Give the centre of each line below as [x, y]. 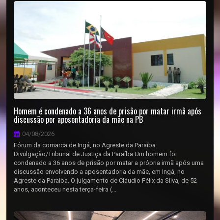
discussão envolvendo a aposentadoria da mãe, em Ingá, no [99, 172]
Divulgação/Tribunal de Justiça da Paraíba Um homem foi [96, 154]
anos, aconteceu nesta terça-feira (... [65, 189]
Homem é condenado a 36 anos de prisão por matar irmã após [108, 111]
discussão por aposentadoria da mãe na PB [79, 119]
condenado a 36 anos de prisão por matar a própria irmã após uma [109, 163]
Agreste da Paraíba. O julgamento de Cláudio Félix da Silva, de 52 [106, 180]
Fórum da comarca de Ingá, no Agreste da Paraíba [85, 145]
